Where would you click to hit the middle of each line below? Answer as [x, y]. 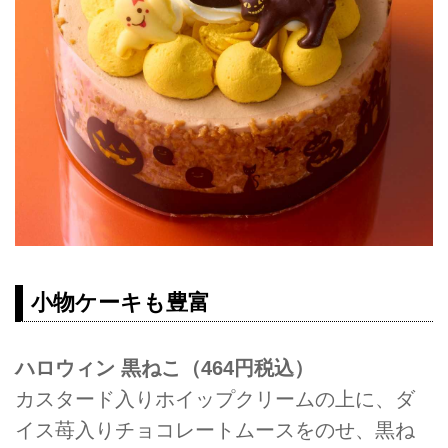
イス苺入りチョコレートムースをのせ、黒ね [215, 430]
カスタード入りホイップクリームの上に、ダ [215, 399]
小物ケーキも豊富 [120, 302]
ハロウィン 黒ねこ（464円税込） [164, 368]
